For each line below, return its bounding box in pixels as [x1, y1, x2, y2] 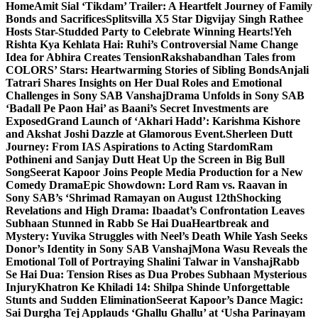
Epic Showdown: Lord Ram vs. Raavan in [83, 179, 287, 191]
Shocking [236, 192, 281, 204]
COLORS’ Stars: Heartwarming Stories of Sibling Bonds [6, 64, 279, 76]
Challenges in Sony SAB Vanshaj [6, 89, 165, 102]
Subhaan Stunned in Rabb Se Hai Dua [6, 217, 192, 229]
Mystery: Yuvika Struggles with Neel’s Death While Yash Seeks [6, 230, 307, 242]
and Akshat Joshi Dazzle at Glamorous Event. [6, 128, 226, 140]
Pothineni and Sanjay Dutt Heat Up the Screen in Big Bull [6, 153, 285, 165]
